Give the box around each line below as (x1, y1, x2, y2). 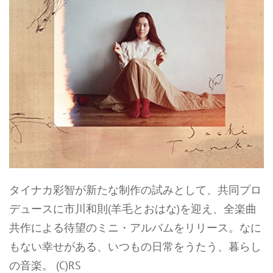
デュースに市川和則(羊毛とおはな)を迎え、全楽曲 (9, 202, 257, 216)
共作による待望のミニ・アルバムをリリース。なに (9, 221, 261, 235)
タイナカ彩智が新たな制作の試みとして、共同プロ (9, 183, 261, 197)
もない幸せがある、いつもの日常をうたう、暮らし (9, 239, 261, 253)
